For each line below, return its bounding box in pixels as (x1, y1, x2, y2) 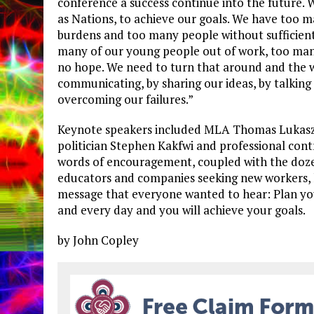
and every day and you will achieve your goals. (57, 202, 306, 219)
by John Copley (57, 232, 139, 249)
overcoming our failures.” (57, 91, 193, 108)
